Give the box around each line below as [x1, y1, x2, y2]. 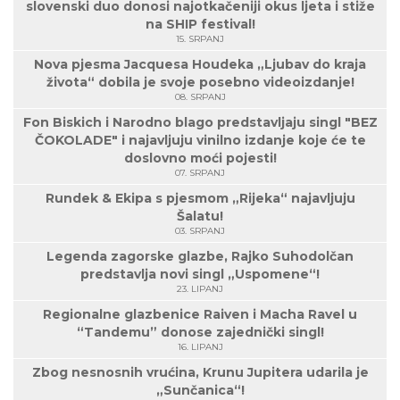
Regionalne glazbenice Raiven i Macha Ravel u [43, 306, 357, 322]
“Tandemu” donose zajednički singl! [76, 324, 324, 340]
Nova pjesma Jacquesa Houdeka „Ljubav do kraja [34, 56, 366, 72]
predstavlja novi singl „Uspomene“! [80, 266, 320, 282]
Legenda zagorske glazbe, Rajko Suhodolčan [46, 248, 354, 264]
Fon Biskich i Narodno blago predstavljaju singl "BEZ [22, 114, 378, 130]
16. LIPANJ [177, 341, 223, 353]
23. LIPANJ [177, 283, 223, 295]
